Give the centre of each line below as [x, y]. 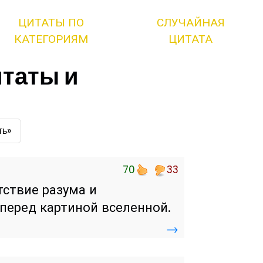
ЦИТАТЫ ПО [51, 23]
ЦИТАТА [191, 39]
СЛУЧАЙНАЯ [190, 23]
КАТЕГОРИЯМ [51, 39]
